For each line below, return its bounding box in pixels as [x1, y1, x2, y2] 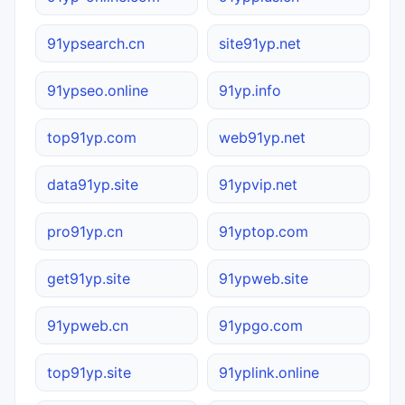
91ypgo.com [219, 316, 303, 334]
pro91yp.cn [47, 221, 123, 240]
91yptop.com [219, 221, 308, 240]
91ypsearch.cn [47, 33, 145, 52]
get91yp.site [47, 268, 130, 287]
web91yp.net [219, 127, 306, 146]
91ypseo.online [47, 80, 148, 99]
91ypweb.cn [47, 316, 128, 334]
